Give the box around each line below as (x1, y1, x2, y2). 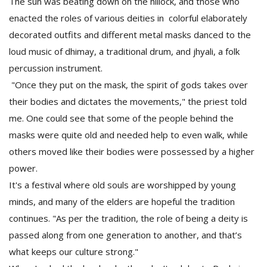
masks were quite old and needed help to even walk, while (9, 129, 248, 141)
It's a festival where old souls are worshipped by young (9, 179, 236, 191)
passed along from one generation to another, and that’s (9, 229, 242, 241)
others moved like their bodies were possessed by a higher (9, 145, 254, 157)
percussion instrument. (9, 62, 103, 74)
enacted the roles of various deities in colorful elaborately (9, 12, 247, 24)
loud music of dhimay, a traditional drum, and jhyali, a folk (9, 45, 240, 57)
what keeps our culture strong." (9, 246, 143, 257)
